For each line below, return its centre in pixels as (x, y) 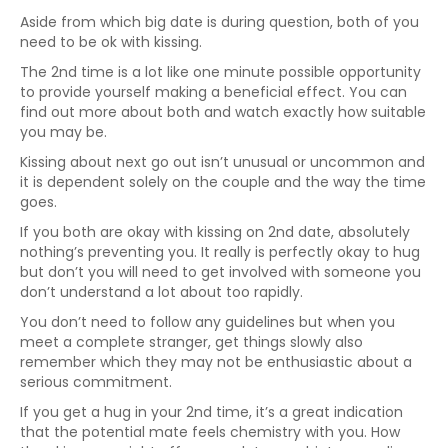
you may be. (63, 132)
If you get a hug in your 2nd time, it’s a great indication (211, 412)
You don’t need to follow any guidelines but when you (207, 322)
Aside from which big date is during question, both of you (219, 22)
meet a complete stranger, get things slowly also (191, 342)
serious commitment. (96, 382)
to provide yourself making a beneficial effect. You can (213, 92)
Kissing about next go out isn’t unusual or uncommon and (222, 162)
